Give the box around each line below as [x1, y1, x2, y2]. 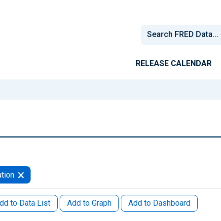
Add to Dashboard [128, 198, 190, 208]
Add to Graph [67, 198, 111, 208]
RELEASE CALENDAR [136, 58, 212, 68]
